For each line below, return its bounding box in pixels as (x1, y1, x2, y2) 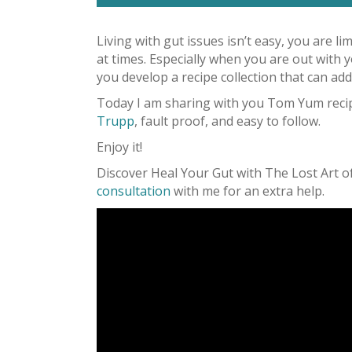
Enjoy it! (97, 137, 142, 156)
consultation (97, 181, 170, 200)
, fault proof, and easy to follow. (134, 112, 321, 130)
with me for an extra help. (170, 181, 324, 200)
